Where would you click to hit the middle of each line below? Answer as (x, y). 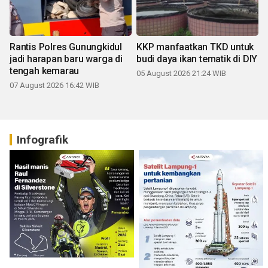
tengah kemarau (45, 71)
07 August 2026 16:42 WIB (54, 85)
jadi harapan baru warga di (66, 59)
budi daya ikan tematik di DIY (197, 59)
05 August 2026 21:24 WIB (181, 73)
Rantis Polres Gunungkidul (66, 47)
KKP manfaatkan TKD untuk (195, 47)
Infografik (42, 139)
